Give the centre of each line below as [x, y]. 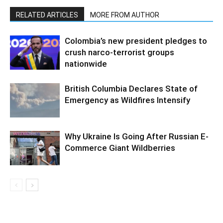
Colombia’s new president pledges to [136, 41]
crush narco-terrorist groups [119, 52]
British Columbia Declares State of [131, 88]
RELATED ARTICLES [47, 15]
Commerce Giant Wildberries [120, 148]
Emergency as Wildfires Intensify [127, 100]
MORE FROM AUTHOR [125, 15]
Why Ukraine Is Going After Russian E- [137, 136]
